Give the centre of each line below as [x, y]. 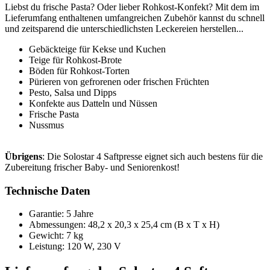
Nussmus [46, 125]
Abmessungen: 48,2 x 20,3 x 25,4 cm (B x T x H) [124, 225]
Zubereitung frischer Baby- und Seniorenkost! [92, 167]
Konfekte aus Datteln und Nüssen [93, 103]
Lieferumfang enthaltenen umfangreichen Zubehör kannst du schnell [135, 17]
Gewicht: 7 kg [56, 236]
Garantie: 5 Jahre [61, 214]
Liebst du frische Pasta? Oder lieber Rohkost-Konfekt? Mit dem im [132, 7]
